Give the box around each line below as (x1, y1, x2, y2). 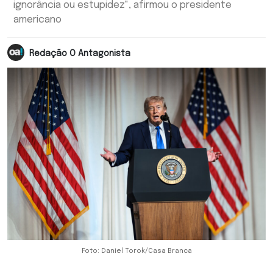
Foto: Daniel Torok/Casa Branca (81, 247, 192, 255)
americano (13, 15, 62, 25)
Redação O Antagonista (29, 49, 130, 58)
